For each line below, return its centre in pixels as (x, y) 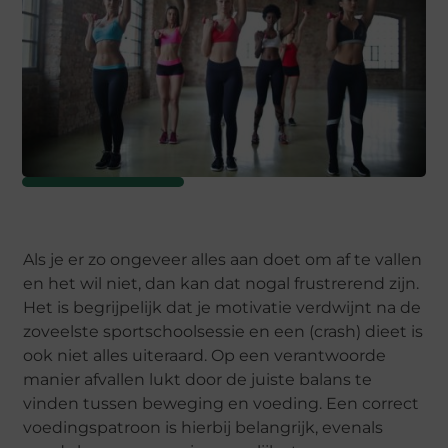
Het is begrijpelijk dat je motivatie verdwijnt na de (222, 308)
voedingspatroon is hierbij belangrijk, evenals (203, 428)
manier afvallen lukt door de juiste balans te (198, 380)
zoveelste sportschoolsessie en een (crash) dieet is (223, 332)
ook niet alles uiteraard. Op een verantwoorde (205, 356)
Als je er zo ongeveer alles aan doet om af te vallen (223, 260)
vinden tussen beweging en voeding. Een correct (221, 404)
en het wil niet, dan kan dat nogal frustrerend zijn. (221, 284)
